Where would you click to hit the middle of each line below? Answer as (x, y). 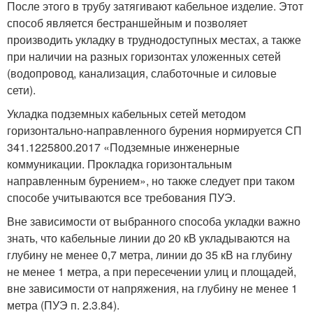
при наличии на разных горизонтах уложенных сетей (144, 57)
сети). (21, 90)
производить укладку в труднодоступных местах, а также (154, 40)
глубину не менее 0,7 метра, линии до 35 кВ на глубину (150, 255)
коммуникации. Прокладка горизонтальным (119, 164)
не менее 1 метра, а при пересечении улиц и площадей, (152, 272)
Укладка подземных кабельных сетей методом (126, 114)
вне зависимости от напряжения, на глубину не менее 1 (152, 289)
